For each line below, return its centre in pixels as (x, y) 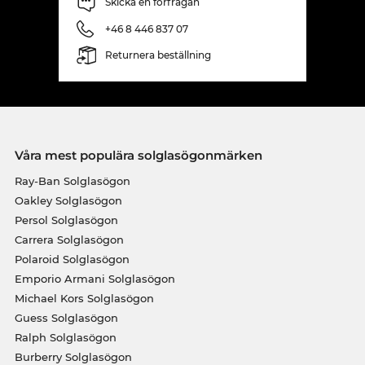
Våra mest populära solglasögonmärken (138, 155)
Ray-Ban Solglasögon (72, 180)
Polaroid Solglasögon (72, 259)
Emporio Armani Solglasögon (95, 278)
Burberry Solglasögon (73, 356)
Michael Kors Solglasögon (84, 298)
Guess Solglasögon (66, 317)
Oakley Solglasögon (68, 200)
